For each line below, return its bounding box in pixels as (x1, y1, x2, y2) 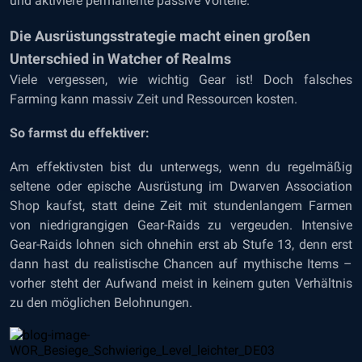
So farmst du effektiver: (10, 125, 149, 141)
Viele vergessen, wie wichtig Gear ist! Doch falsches (10, 72, 352, 87)
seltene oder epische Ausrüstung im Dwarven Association (10, 179, 352, 194)
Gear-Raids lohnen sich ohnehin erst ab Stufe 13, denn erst (10, 237, 352, 252)
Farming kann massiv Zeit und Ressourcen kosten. (10, 91, 297, 107)
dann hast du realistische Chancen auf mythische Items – (10, 256, 352, 271)
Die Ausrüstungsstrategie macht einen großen (10, 27, 310, 44)
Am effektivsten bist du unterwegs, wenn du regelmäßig (10, 159, 352, 175)
